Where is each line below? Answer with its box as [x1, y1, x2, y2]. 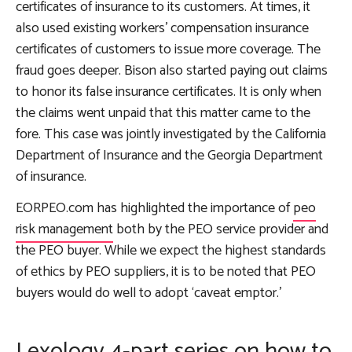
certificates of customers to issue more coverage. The [16, 37, 321, 61]
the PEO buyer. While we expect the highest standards [16, 238, 326, 262]
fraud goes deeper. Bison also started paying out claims [16, 58, 328, 82]
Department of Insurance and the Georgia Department [16, 143, 323, 167]
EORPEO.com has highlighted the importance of [16, 196, 293, 220]
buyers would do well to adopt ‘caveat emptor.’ [16, 280, 281, 305]
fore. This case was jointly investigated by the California [16, 122, 326, 146]
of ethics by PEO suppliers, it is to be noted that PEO [16, 259, 316, 284]
